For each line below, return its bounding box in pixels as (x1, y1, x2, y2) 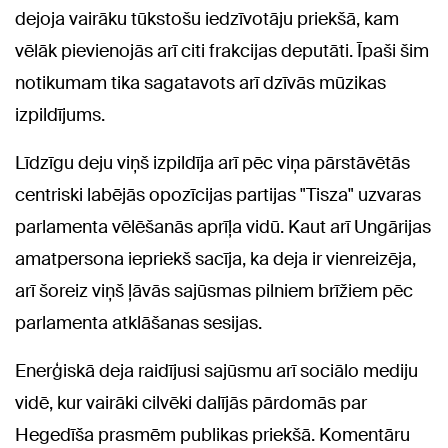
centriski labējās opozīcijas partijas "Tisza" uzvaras (15, 182, 421, 207)
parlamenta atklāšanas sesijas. (15, 310, 262, 335)
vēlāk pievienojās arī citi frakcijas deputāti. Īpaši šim (15, 38, 429, 63)
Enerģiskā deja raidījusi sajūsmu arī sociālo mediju (15, 358, 418, 383)
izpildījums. (15, 102, 105, 127)
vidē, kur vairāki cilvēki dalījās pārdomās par (15, 390, 367, 415)
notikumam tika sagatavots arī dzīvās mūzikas (15, 70, 386, 95)
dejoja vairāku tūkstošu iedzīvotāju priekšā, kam (15, 6, 399, 31)
